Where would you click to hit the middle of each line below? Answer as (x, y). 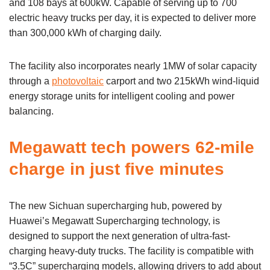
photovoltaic (78, 81)
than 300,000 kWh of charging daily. (86, 33)
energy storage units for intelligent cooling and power (122, 96)
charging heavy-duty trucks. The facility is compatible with (131, 251)
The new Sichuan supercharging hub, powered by (115, 206)
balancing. (31, 111)
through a (30, 81)
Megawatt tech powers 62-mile (132, 147)
